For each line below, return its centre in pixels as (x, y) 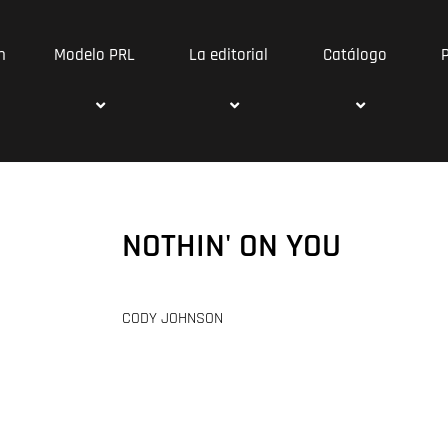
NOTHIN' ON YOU (231, 246)
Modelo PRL (95, 55)
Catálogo (354, 55)
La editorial (228, 55)
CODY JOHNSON (172, 318)
